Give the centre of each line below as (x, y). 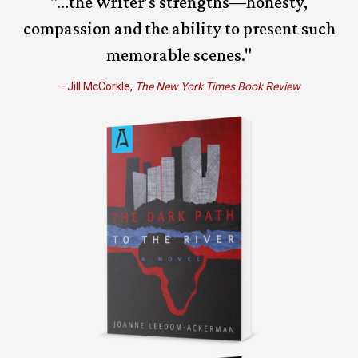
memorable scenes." (179, 54)
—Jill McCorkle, (96, 86)
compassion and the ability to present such (179, 28)
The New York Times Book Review (217, 86)
